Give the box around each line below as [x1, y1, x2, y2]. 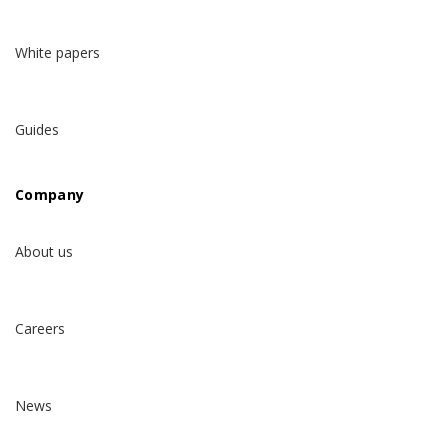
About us [15, 242, 73, 262]
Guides [15, 120, 59, 140]
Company [15, 185, 85, 205]
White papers [15, 43, 100, 63]
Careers [15, 319, 65, 339]
